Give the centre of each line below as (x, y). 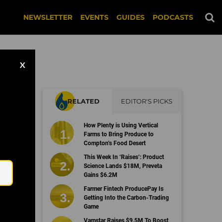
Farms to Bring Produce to (118, 134)
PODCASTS (173, 17)
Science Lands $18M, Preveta (123, 166)
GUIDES (131, 17)
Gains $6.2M (100, 175)
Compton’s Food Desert (114, 143)
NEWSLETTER (48, 17)
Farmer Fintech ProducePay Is (123, 189)
